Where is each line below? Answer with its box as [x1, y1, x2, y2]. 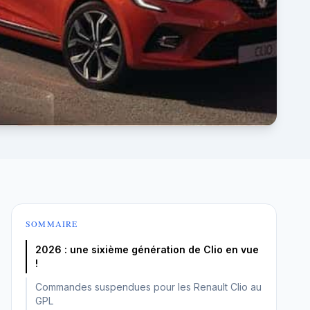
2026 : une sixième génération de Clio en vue [35, 244, 259, 255]
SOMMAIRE [26, 218, 78, 229]
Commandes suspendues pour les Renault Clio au [35, 281, 262, 293]
